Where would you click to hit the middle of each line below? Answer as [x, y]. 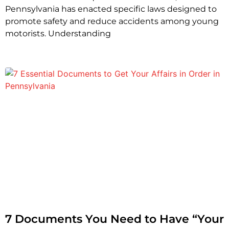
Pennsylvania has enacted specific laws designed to [111, 9]
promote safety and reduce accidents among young [112, 21]
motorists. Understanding [58, 34]
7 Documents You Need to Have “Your [114, 219]
